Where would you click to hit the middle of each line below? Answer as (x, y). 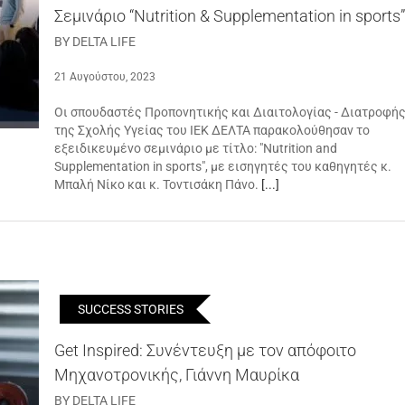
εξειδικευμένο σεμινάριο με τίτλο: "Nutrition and (196, 148)
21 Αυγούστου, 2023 (105, 77)
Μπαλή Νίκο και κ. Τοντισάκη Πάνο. (158, 184)
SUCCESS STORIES (131, 309)
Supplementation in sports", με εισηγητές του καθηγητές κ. (223, 166)
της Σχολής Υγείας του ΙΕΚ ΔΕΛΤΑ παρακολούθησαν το (212, 130)
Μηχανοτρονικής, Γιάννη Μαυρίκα (177, 375)
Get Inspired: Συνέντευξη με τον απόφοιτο (205, 350)
